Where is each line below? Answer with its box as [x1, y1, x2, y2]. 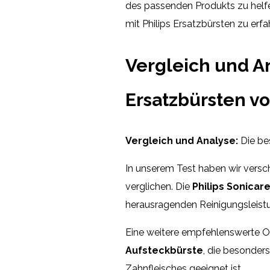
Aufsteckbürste [125, 244, 203, 256]
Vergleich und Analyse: [125, 134, 238, 146]
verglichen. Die [125, 180, 192, 192]
